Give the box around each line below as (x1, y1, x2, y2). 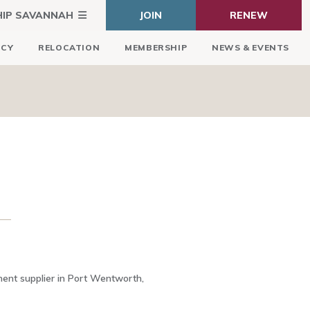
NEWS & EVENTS (212, 42, 289, 53)
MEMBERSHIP (125, 42, 188, 53)
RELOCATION (38, 42, 100, 53)
